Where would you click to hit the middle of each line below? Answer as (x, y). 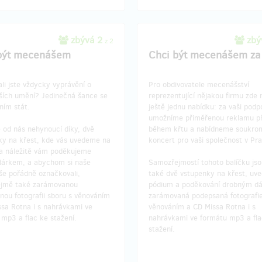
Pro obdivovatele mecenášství (199, 84)
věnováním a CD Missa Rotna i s (202, 206)
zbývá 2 (87, 40)
